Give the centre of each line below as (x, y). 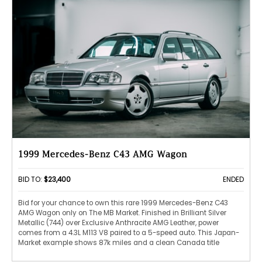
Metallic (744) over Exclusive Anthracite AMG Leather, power (118, 223)
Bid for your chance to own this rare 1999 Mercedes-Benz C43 (123, 203)
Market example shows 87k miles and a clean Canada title (119, 243)
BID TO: (31, 179)
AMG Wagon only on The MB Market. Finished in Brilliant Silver (122, 213)
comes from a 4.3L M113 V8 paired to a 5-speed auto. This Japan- (129, 233)
